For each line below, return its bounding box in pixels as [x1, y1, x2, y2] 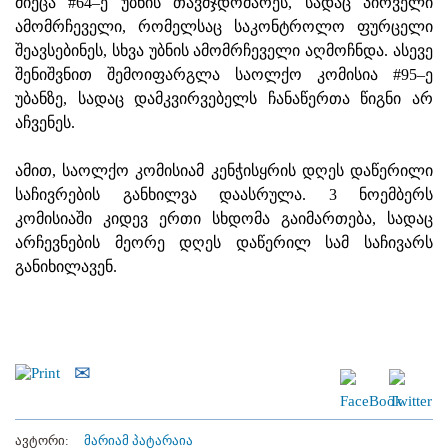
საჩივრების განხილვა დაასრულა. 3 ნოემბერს [15, 185, 433, 203]
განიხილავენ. [15, 257, 117, 275]
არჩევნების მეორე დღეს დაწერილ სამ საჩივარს [15, 233, 433, 251]
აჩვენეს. [15, 113, 75, 131]
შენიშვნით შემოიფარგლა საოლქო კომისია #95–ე [15, 65, 433, 83]
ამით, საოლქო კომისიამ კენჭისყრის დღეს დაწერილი [15, 161, 433, 179]
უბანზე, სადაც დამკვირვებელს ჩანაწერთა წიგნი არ [15, 89, 433, 107]
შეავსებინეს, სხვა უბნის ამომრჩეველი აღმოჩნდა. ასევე [15, 41, 433, 59]
